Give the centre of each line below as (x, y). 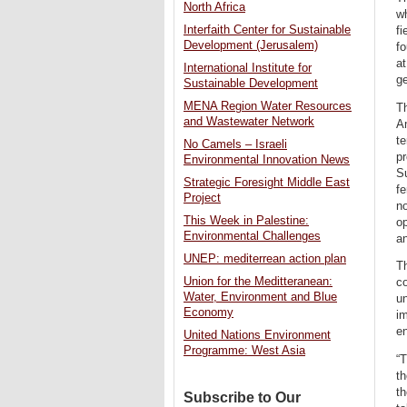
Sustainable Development (251, 84)
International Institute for (248, 69)
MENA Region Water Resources (268, 107)
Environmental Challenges (252, 237)
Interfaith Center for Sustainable (267, 30)
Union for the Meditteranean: (258, 282)
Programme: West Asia (244, 351)
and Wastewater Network (249, 122)
